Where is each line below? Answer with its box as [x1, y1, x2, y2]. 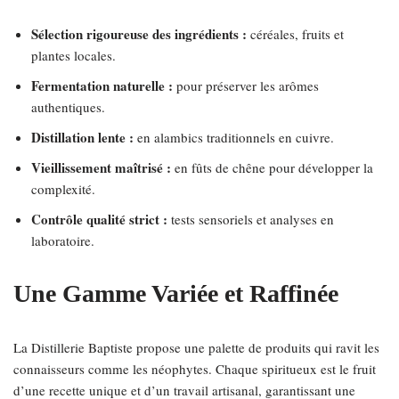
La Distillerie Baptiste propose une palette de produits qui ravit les [13, 338, 379, 356]
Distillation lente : [31, 127, 134, 147]
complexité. [31, 180, 95, 198]
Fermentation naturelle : [31, 76, 173, 95]
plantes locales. [31, 46, 116, 64]
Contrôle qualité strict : [31, 209, 167, 229]
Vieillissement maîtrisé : [31, 158, 171, 177]
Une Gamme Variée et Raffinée [13, 280, 338, 307]
